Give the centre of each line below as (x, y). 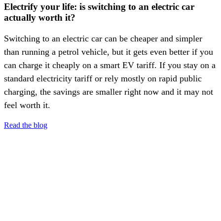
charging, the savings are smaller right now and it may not (109, 92)
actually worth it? (40, 17)
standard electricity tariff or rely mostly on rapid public (103, 79)
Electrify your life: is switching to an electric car (99, 6)
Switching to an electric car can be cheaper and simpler (103, 39)
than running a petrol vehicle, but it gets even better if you (109, 52)
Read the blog (26, 125)
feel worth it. (27, 105)
